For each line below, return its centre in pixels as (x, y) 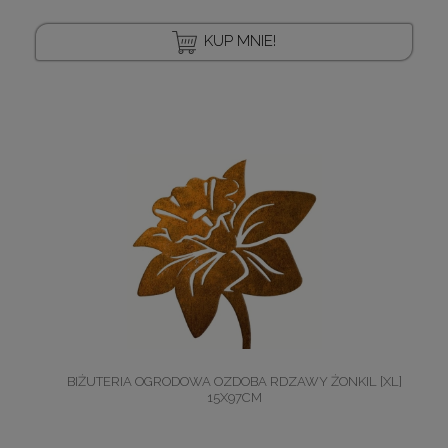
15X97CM (234, 398)
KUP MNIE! (240, 41)
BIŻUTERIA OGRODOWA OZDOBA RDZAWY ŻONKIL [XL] (234, 382)
